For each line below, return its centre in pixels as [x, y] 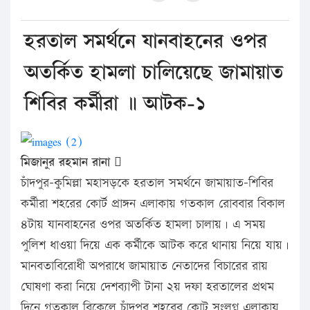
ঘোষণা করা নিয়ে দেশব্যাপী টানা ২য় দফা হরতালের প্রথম [147, 287]
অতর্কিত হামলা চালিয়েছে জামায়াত [154, 72]
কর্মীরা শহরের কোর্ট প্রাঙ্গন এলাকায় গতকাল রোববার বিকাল [153, 204]
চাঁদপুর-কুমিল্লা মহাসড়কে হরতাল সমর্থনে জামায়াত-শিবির [147, 183]
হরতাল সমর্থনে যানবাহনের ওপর [146, 41]
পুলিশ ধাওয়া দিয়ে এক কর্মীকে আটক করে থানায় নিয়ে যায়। [155, 246]
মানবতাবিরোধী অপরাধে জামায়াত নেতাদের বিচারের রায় [144, 266]
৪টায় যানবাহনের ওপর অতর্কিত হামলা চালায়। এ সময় [143, 225]
